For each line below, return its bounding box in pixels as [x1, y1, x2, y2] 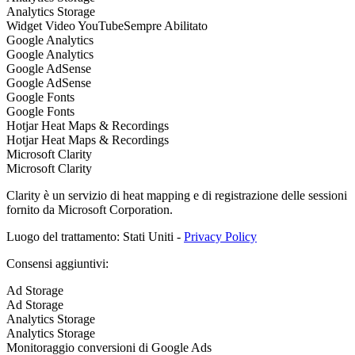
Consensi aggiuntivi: [6, 256, 109, 270]
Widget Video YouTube [6, 18, 124, 32]
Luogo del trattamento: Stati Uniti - [6, 229, 184, 243]
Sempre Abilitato [124, 18, 208, 32]
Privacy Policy [184, 229, 257, 243]
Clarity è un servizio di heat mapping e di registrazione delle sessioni [6, 188, 347, 202]
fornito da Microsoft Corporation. [6, 202, 173, 216]
